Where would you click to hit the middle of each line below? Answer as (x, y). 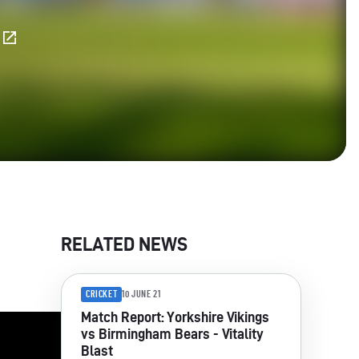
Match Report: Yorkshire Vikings (175, 317)
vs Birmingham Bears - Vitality (172, 333)
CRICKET (102, 294)
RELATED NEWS (124, 244)
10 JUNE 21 (141, 294)
